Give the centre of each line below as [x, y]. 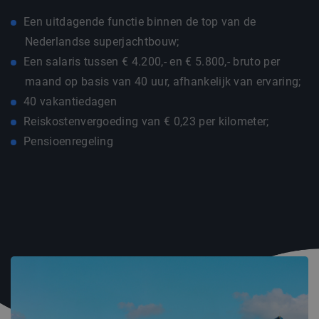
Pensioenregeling [69, 141]
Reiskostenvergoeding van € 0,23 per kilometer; [146, 121]
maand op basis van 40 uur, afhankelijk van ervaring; [163, 82]
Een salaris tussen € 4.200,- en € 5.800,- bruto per [152, 62]
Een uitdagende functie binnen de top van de [140, 22]
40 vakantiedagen [72, 101]
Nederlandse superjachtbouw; [102, 42]
